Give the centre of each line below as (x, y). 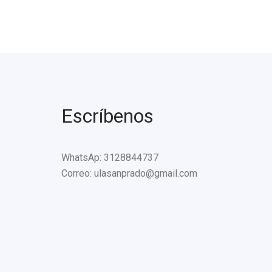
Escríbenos (107, 116)
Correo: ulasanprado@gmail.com (129, 173)
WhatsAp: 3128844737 (110, 157)
